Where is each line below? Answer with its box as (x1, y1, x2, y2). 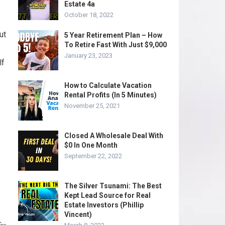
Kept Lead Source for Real (64, 191, 151, 199)
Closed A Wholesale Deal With (64, 132, 163, 140)
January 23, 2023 (64, 52, 113, 59)
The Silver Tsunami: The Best (64, 182, 162, 190)
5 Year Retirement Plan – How (64, 31, 162, 39)
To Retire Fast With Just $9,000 (64, 41, 167, 49)
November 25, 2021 (64, 102, 120, 109)
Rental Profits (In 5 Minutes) (64, 91, 157, 99)
